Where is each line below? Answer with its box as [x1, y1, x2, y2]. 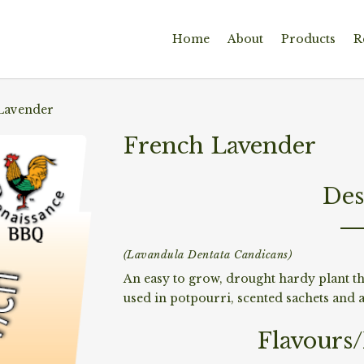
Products [281, 31, 336, 46]
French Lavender [123, 132, 316, 159]
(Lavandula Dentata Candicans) [123, 247, 292, 262]
